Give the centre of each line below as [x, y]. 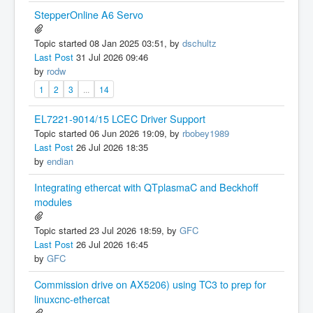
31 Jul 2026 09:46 [111, 57]
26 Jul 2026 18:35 [111, 147]
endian [60, 161]
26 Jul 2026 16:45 [111, 244]
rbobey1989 [206, 133]
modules [53, 202]
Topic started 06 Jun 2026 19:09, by [108, 133]
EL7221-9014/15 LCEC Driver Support [120, 119]
